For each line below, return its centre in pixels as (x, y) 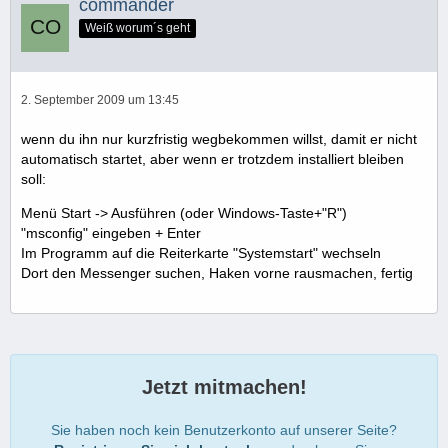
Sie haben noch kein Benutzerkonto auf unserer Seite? (224, 429)
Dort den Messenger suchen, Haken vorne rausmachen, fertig (217, 272)
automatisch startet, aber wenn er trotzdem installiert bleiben (212, 158)
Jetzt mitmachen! (224, 386)
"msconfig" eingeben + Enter (111, 232)
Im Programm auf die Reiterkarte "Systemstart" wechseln (201, 252)
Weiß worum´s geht (137, 27)
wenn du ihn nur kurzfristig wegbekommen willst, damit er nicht (219, 138)
